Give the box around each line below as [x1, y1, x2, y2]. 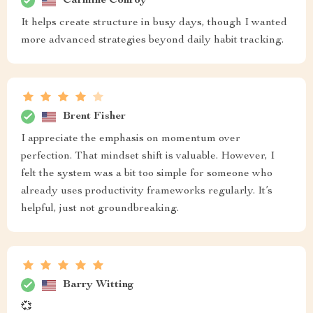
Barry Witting [63, 279, 134, 291]
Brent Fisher [63, 110, 126, 122]
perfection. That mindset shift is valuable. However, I [21, 151, 275, 162]
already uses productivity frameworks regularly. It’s [21, 186, 272, 197]
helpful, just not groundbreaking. [21, 203, 179, 214]
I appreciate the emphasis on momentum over [21, 133, 240, 145]
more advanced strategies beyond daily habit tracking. [21, 35, 284, 46]
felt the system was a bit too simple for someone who [21, 168, 272, 180]
